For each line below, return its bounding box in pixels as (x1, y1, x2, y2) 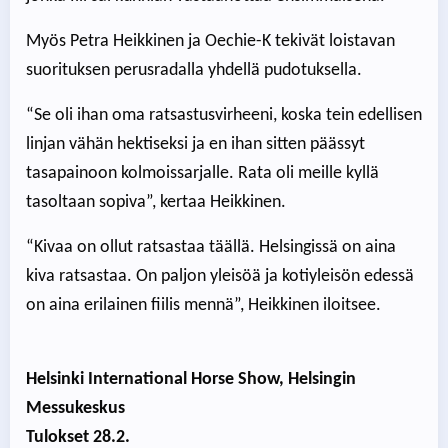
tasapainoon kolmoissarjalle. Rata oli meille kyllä (26, 164, 379, 184)
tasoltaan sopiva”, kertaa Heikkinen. (26, 193, 286, 213)
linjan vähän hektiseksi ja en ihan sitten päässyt (26, 135, 365, 155)
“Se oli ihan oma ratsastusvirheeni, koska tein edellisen (26, 106, 422, 126)
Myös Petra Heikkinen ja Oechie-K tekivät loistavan (26, 32, 395, 52)
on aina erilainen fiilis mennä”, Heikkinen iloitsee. (26, 296, 381, 316)
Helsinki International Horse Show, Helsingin (26, 370, 356, 390)
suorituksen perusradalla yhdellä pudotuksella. (26, 61, 362, 81)
